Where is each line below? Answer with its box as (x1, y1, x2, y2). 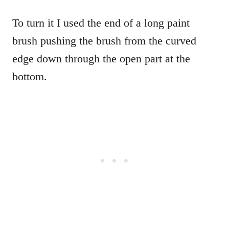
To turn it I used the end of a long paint (12, 16, 190, 30)
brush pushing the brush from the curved (12, 34, 196, 48)
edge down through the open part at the (12, 52, 190, 65)
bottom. (12, 70, 47, 83)
